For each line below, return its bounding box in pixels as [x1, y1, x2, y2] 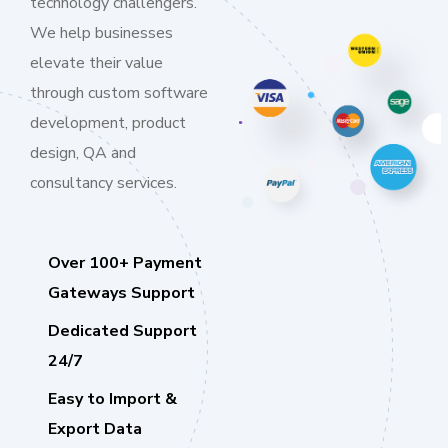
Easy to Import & [48, 388, 177, 410]
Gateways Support [48, 282, 195, 304]
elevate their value [30, 52, 163, 74]
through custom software [30, 82, 208, 104]
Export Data [48, 418, 142, 440]
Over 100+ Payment [48, 252, 202, 274]
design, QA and [30, 142, 136, 164]
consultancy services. [30, 172, 177, 194]
